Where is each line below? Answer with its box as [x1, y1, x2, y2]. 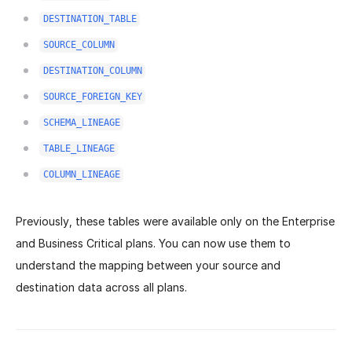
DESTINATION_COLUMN [42, 65, 142, 77]
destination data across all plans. [16, 280, 187, 294]
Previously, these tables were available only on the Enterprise [16, 214, 335, 228]
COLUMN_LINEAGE [42, 169, 120, 181]
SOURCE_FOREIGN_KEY [42, 91, 142, 103]
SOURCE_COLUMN [42, 39, 115, 51]
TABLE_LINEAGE [42, 143, 115, 155]
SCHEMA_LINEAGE [42, 117, 120, 129]
